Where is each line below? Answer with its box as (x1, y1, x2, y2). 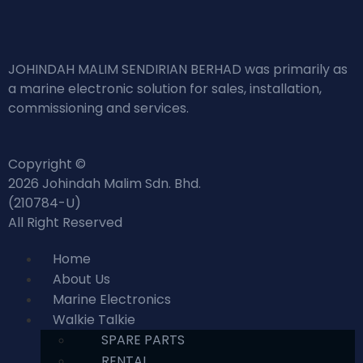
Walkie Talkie (53, 310, 135, 329)
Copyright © (8, 154, 86, 173)
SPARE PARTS (101, 330, 185, 349)
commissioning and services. (8, 99, 192, 118)
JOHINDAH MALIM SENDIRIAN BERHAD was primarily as (8, 60, 348, 79)
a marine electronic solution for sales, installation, (8, 79, 322, 99)
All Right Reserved (8, 212, 122, 232)
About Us (53, 269, 110, 288)
